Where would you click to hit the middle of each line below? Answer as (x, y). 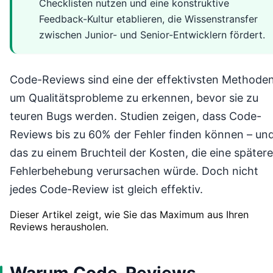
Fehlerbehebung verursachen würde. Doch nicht (134, 171)
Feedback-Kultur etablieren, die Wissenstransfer (148, 19)
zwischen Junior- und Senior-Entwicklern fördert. (152, 34)
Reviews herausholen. (59, 226)
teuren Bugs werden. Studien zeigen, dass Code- (136, 116)
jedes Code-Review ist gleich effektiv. (106, 189)
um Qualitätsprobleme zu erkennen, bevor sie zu (134, 97)
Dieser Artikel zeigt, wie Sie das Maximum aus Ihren (129, 214)
